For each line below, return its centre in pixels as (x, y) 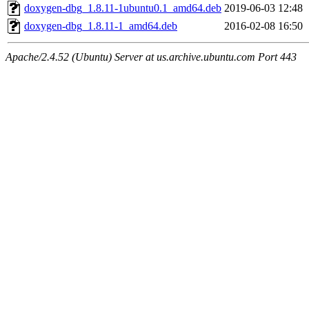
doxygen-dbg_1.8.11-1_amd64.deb (101, 26)
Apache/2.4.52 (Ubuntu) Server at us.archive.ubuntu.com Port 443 (151, 57)
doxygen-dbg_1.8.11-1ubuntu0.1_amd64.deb (123, 8)
